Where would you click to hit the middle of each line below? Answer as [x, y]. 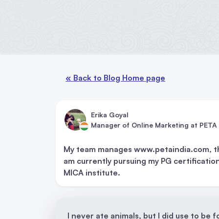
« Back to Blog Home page [116, 77]
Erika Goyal [110, 115]
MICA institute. [92, 173]
